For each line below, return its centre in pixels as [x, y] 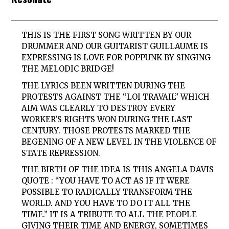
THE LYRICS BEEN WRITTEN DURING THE [104, 85]
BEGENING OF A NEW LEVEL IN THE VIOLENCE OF [119, 142]
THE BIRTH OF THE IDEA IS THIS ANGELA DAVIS [118, 170]
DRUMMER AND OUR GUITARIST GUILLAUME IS [115, 47]
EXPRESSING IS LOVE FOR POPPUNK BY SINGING [116, 58]
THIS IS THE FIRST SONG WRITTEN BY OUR [107, 35]
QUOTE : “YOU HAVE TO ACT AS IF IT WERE [106, 181]
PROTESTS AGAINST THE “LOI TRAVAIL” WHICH [116, 97]
